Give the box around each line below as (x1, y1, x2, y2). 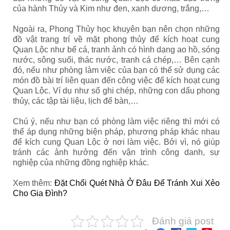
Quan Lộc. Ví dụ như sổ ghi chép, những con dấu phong (13, 86, 220, 95)
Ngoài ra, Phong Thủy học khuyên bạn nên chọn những (13, 24, 220, 33)
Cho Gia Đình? (13, 188, 67, 198)
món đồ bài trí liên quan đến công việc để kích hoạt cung (13, 75, 220, 85)
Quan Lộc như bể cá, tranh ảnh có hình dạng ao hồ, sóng (13, 45, 220, 54)
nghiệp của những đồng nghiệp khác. (13, 158, 149, 167)
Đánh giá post (152, 215, 214, 226)
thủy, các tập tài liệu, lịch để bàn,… (13, 96, 139, 105)
